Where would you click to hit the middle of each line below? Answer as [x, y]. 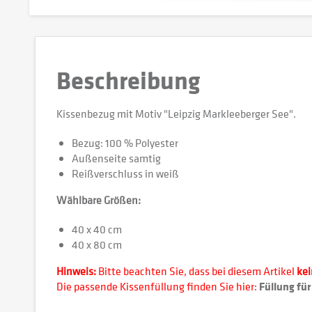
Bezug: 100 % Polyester [125, 143]
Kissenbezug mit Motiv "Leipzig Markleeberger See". [176, 114]
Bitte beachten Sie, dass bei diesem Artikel [196, 271]
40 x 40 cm [97, 229]
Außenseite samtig [116, 158]
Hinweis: [76, 271]
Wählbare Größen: [99, 200]
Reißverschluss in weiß [125, 173]
